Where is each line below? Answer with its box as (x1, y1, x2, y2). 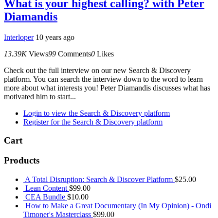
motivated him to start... (4, 92, 76, 101)
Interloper (4, 33, 34, 41)
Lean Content (25, 183, 67, 192)
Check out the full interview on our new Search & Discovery (4, 66, 191, 74)
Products (4, 155, 39, 166)
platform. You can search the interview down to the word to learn (4, 74, 203, 83)
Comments (58, 49, 91, 58)
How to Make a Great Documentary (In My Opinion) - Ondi (25, 201, 211, 210)
